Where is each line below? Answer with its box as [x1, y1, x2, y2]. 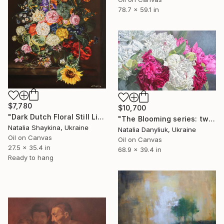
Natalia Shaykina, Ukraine [8, 123, 88, 132]
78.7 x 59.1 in [118, 5, 159, 14]
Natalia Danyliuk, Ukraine [118, 125, 196, 133]
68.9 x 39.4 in [118, 145, 161, 153]
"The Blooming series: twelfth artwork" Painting [208, 114, 215, 123]
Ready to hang [8, 153, 53, 162]
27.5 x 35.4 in [8, 143, 50, 152]
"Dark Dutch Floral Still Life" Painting [97, 112, 104, 121]
